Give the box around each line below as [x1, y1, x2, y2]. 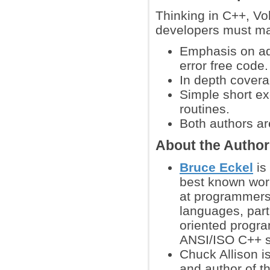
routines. [180, 102, 230, 116]
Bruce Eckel [180, 160, 253, 174]
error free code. [180, 58, 268, 72]
